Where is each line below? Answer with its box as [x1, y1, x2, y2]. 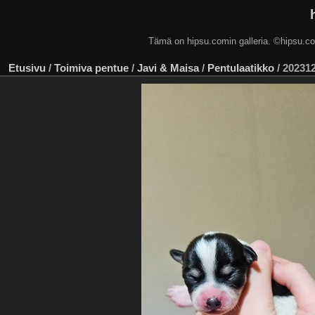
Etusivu [8, 61, 46, 74]
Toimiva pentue [54, 61, 129, 74]
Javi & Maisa [137, 61, 199, 74]
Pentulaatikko [207, 61, 274, 74]
